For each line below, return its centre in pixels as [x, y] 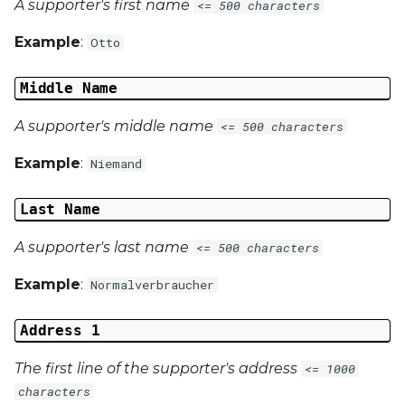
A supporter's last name [104, 247]
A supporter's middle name [116, 126]
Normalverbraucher [152, 284]
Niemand [116, 164]
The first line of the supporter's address [158, 368]
